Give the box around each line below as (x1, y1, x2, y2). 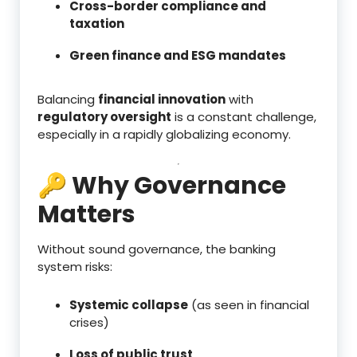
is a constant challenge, (171, 108, 316, 125)
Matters (37, 197, 135, 231)
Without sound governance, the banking (37, 240, 276, 257)
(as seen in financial (188, 296, 309, 313)
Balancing (37, 90, 98, 108)
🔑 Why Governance (37, 168, 286, 202)
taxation (69, 14, 124, 32)
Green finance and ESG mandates (69, 46, 286, 64)
